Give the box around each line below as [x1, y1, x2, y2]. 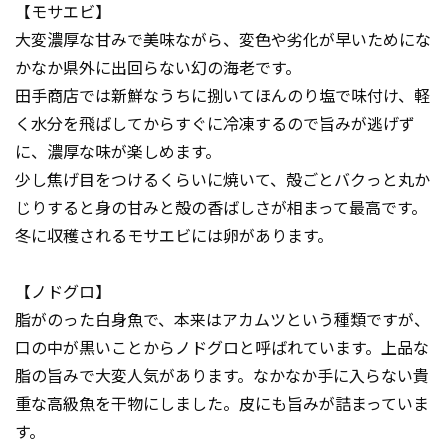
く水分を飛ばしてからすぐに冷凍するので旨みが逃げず [15, 114, 415, 134]
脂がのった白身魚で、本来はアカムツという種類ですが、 [15, 310, 430, 330]
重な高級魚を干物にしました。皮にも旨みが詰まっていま [15, 394, 429, 414]
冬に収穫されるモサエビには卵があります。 [15, 226, 333, 246]
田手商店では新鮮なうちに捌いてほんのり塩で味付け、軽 [15, 86, 430, 106]
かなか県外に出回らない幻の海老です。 [15, 58, 301, 78]
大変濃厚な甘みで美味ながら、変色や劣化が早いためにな [15, 30, 431, 50]
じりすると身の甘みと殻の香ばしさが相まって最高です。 [15, 198, 427, 218]
